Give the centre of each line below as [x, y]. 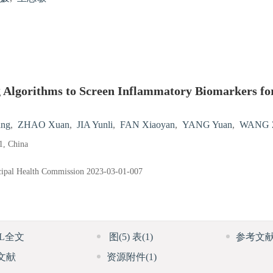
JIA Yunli [95, 125]
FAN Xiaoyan [147, 125]
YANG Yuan [207, 125]
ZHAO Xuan [44, 125]
